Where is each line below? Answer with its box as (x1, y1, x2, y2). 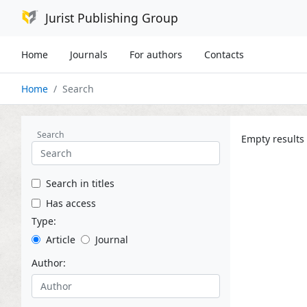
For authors (130, 47, 182, 61)
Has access (46, 196, 96, 210)
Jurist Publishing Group (45, 10, 178, 27)
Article (46, 232, 75, 246)
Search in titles (46, 176, 114, 190)
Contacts (204, 47, 244, 61)
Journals (70, 47, 108, 61)
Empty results (241, 132, 304, 145)
